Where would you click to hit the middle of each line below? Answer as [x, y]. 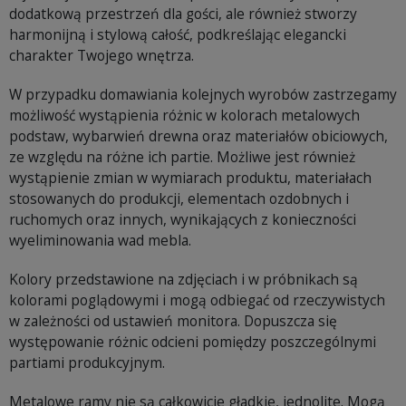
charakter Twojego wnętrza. [101, 56]
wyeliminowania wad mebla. [100, 241]
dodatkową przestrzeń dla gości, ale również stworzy [183, 14]
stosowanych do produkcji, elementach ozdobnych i [179, 199]
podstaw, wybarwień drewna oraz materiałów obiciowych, [198, 136]
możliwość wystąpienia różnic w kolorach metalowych [184, 116]
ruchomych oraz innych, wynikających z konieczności [183, 220]
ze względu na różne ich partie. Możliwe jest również [182, 157]
